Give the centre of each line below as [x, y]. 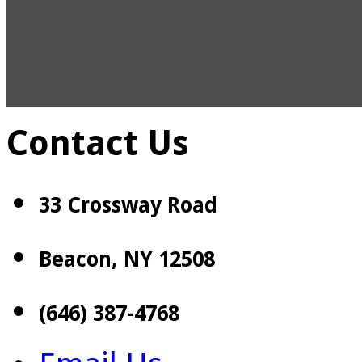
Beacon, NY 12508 [127, 259]
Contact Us [98, 143]
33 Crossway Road [128, 205]
